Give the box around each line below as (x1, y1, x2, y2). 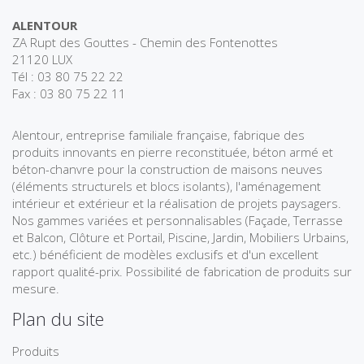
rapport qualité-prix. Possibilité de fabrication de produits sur (12, 263, 352, 280)
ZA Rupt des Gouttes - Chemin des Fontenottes (12, 34, 278, 51)
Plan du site (12, 306, 104, 331)
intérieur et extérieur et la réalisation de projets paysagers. (12, 195, 341, 212)
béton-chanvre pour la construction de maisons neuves (12, 161, 323, 178)
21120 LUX (12, 51, 72, 68)
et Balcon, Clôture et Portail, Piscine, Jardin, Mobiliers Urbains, (12, 229, 349, 246)
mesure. (12, 280, 59, 297)
